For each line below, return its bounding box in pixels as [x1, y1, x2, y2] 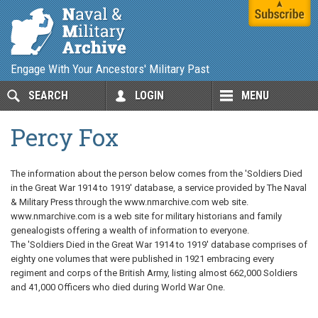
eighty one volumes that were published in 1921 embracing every [11, 253, 274, 264]
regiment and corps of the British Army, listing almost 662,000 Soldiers [11, 268, 297, 278]
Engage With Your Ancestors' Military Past [11, 62, 209, 76]
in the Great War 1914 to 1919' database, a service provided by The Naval [11, 182, 307, 193]
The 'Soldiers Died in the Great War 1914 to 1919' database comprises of [11, 239, 307, 250]
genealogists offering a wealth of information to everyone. [11, 225, 249, 236]
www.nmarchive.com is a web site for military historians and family [11, 211, 282, 221]
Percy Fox [11, 121, 119, 153]
